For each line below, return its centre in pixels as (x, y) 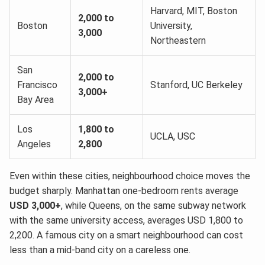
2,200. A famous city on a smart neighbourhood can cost (126, 235)
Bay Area (35, 99)
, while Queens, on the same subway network (153, 205)
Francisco (37, 85)
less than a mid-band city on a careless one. (100, 250)
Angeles (34, 144)
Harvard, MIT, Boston (194, 11)
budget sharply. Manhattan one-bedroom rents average (124, 190)
